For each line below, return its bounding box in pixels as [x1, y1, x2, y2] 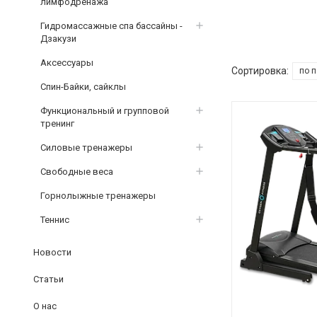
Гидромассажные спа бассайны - [40, 20, 183, 31]
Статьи [33, 273, 64, 284]
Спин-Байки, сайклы [40, 81, 126, 92]
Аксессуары [40, 57, 93, 68]
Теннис [40, 214, 69, 225]
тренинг [40, 117, 74, 129]
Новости [33, 246, 71, 258]
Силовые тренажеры [40, 142, 132, 153]
